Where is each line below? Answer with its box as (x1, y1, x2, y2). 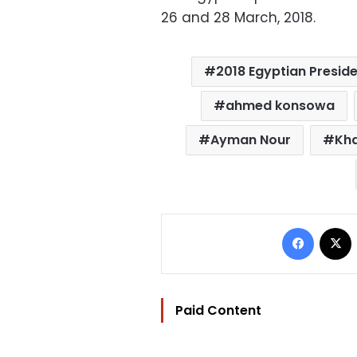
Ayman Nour (210, 131, 291, 150)
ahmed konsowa (226, 96, 335, 116)
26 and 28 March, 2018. (161, 8, 316, 28)
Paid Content (175, 301, 261, 320)
